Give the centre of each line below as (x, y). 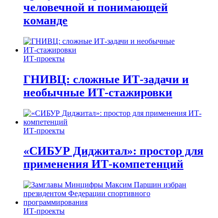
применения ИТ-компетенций (103, 164)
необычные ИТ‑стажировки (98, 92)
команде (45, 20)
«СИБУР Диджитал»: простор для (113, 151)
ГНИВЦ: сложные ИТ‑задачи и (106, 79)
